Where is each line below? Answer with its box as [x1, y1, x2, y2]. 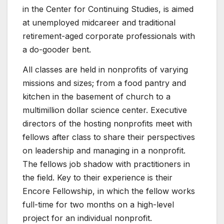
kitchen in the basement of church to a [22, 91, 170, 101]
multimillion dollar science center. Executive [22, 104, 187, 115]
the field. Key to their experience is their [22, 172, 172, 182]
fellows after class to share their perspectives [22, 131, 195, 142]
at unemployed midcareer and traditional [22, 17, 175, 27]
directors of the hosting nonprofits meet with [22, 118, 192, 128]
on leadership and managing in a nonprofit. [22, 145, 185, 155]
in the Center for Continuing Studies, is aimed [22, 3, 193, 14]
